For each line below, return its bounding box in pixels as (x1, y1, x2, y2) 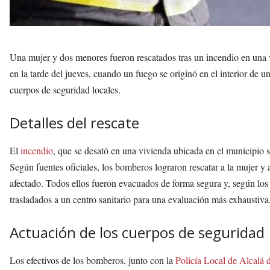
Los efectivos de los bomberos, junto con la (10, 254, 175, 267)
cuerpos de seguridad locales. (10, 83, 121, 96)
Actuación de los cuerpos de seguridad (10, 222, 265, 243)
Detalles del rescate (10, 113, 139, 133)
